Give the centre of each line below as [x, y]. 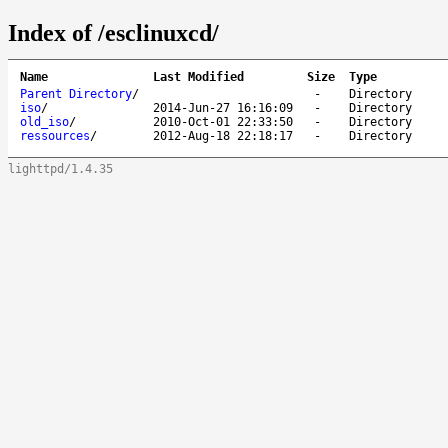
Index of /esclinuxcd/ [113, 32]
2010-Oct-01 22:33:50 [223, 121]
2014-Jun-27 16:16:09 [223, 107]
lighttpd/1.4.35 [60, 168]
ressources [55, 135]
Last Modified [198, 76]
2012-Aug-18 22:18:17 [223, 135]
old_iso [44, 121]
